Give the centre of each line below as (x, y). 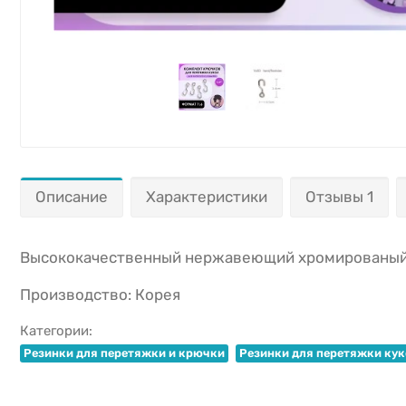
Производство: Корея (100, 295)
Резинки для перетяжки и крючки (124, 353)
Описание (72, 197)
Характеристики (207, 197)
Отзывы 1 (339, 197)
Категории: (56, 331)
